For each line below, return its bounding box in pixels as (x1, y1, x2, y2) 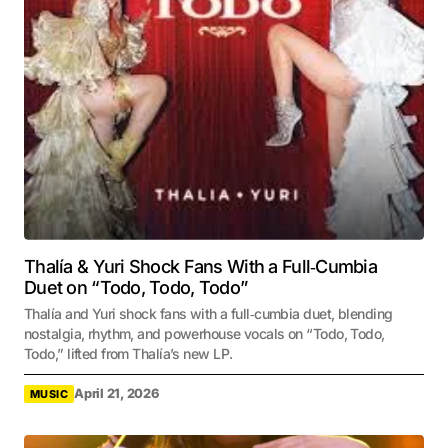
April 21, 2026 (74, 386, 159, 402)
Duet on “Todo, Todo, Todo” (24, 276, 248, 298)
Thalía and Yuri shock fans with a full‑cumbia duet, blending (24, 304, 393, 322)
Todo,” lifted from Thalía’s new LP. (24, 344, 233, 362)
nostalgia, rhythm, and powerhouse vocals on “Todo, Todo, (24, 324, 385, 342)
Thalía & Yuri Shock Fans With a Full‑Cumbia (24, 255, 378, 277)
